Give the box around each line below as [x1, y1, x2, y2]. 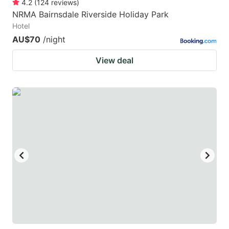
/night [43, 34, 65, 44]
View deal [96, 55, 133, 65]
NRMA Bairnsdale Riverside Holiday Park [12, 9, 169, 19]
